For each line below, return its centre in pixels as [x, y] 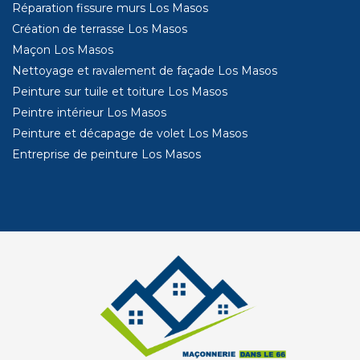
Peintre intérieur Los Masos [89, 113]
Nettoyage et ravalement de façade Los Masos [145, 71]
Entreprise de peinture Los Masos [106, 155]
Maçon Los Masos [63, 50]
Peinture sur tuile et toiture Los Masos [120, 92]
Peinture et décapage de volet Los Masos [130, 134]
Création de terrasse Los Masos [100, 29]
